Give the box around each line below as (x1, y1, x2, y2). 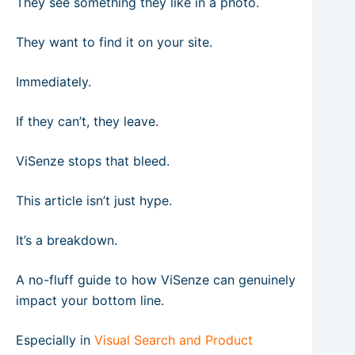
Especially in (16, 332, 94, 348)
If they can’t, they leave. (16, 113, 158, 129)
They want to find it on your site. (16, 34, 212, 50)
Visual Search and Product (94, 332, 253, 348)
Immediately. (16, 74, 91, 90)
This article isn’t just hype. (16, 193, 172, 208)
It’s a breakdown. (16, 232, 117, 248)
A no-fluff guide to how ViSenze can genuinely (16, 272, 296, 288)
